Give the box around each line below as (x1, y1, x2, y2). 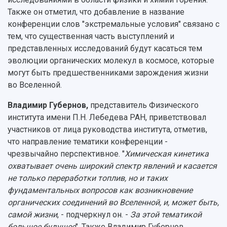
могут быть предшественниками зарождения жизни (8, 67, 208, 78)
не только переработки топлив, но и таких (8, 173, 168, 183)
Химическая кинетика (125, 148, 209, 159)
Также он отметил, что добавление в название (8, 7, 184, 17)
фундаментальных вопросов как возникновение (8, 185, 193, 195)
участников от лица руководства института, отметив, (8, 124, 207, 134)
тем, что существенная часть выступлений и (8, 31, 174, 41)
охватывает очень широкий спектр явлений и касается (8, 161, 217, 171)
